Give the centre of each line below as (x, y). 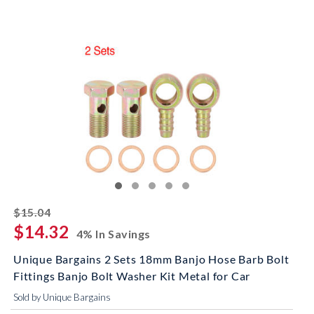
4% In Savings (113, 234)
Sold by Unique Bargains (62, 297)
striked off (81, 210)
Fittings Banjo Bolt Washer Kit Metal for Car (132, 276)
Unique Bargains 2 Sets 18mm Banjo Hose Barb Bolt (151, 259)
